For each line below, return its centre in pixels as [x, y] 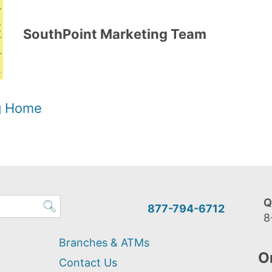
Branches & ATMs [104, 243]
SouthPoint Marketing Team [115, 34]
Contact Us [88, 263]
